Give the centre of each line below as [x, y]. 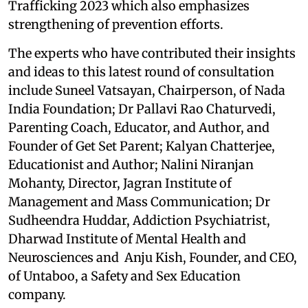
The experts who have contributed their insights [152, 53]
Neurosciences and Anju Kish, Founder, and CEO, [153, 257]
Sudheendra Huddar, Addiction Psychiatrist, [139, 220]
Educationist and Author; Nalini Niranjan [131, 164]
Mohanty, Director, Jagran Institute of [120, 183]
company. [37, 294]
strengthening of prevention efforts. [116, 24]
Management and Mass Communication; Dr [139, 201]
